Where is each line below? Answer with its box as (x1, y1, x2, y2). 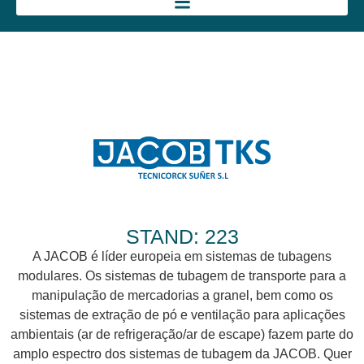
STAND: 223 (125, 224, 239, 248)
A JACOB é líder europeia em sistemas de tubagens (32, 249, 331, 263)
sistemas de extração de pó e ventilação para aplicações (19, 307, 345, 322)
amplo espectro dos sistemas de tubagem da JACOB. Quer (12, 346, 352, 361)
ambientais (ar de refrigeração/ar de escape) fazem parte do (11, 327, 353, 341)
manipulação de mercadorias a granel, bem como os (31, 288, 333, 302)
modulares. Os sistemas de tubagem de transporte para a (18, 268, 346, 283)
